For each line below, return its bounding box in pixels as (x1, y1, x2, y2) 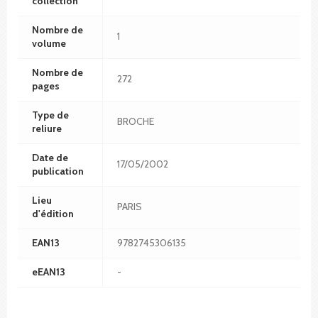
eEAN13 (32, 265, 65, 278)
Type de (32, 108, 69, 121)
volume (32, 36, 66, 50)
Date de (32, 150, 68, 164)
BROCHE (117, 114, 154, 128)
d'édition (32, 207, 74, 220)
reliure (32, 121, 62, 135)
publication (32, 164, 84, 177)
